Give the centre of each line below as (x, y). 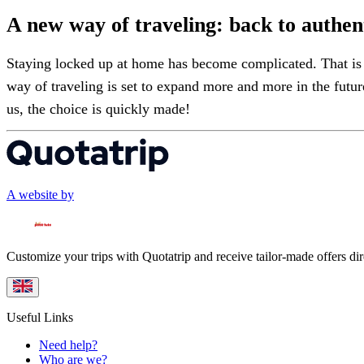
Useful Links (40, 317)
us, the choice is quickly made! (98, 109)
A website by (40, 194)
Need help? (68, 344)
